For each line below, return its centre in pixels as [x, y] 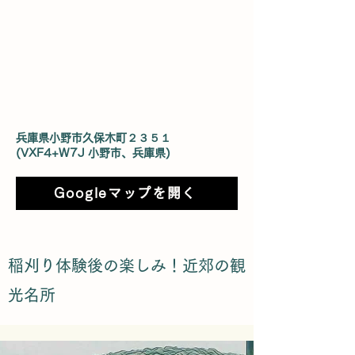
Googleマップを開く [125, 193]
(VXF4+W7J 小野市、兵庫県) [93, 153]
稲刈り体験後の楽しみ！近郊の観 [127, 265]
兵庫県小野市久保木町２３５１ [94, 138]
